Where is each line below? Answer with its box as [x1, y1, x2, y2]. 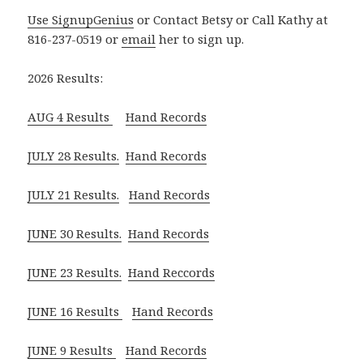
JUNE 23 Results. [28, 264, 122, 281]
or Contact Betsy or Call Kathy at [134, 11, 329, 28]
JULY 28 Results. [28, 147, 120, 164]
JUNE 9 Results [28, 342, 117, 359]
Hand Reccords [128, 264, 216, 281]
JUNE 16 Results [28, 303, 123, 320]
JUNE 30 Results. [28, 225, 122, 242]
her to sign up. [156, 31, 245, 48]
